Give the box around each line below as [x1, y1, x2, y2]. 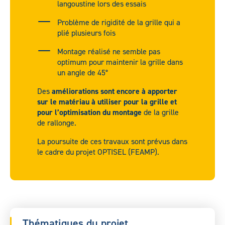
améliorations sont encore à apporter [52, 86, 177, 96]
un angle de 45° [57, 67, 108, 78]
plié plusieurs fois [57, 28, 116, 38]
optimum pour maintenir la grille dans [57, 57, 183, 67]
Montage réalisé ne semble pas [57, 46, 160, 57]
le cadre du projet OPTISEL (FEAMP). [37, 147, 159, 157]
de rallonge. [37, 118, 76, 128]
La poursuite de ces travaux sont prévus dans [37, 136, 187, 147]
